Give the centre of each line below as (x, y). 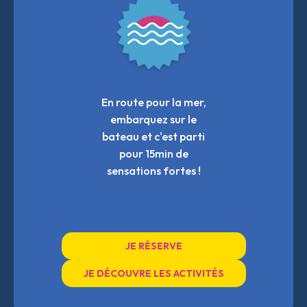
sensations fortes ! (153, 170)
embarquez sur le (153, 119)
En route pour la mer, (153, 102)
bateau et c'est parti (153, 136)
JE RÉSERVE (153, 246)
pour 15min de (153, 153)
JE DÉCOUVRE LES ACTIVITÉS (153, 273)
